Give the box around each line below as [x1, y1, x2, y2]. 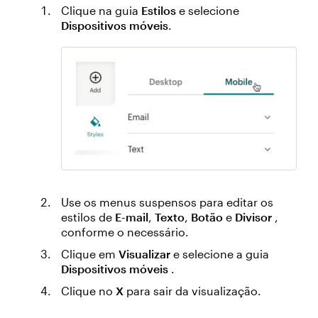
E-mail [115, 210, 148, 224]
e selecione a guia [170, 247, 269, 261]
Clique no [61, 284, 116, 298]
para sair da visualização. [124, 284, 261, 298]
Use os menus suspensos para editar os [61, 195, 273, 209]
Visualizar [119, 247, 170, 261]
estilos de [61, 210, 115, 224]
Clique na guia [61, 4, 141, 17]
